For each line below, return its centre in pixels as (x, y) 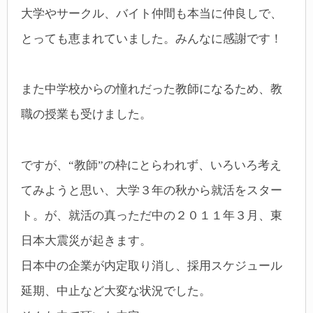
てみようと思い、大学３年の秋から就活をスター (152, 190)
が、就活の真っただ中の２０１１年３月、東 (163, 215)
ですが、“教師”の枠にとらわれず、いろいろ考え (151, 165)
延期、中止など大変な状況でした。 (116, 291)
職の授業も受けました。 (86, 115)
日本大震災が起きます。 (86, 240)
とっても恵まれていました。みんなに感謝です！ (152, 38)
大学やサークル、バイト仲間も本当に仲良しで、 (152, 13)
